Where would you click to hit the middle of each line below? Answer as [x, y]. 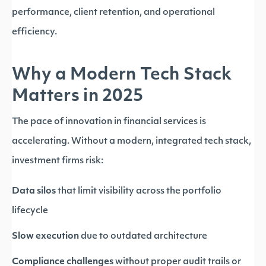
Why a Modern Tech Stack [122, 75]
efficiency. [34, 32]
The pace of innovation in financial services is [109, 122]
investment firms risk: [58, 161]
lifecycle [30, 211]
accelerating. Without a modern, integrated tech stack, [132, 142]
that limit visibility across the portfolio [139, 191]
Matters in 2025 [78, 97]
